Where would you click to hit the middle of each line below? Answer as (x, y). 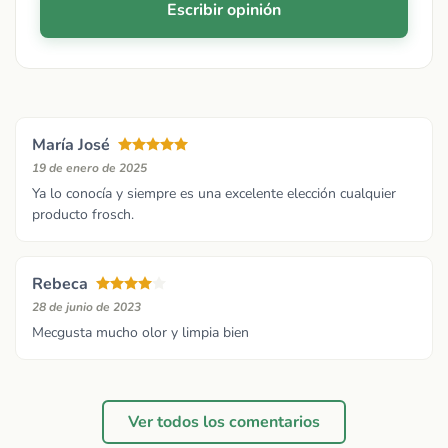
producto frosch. (83, 215)
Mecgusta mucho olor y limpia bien (140, 333)
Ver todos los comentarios (224, 421)
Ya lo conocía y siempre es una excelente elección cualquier (214, 194)
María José (71, 145)
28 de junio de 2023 (86, 307)
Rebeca (60, 284)
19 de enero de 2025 (89, 168)
